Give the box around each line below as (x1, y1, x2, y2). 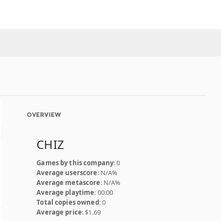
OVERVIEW (27, 111, 61, 118)
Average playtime (37, 188, 95, 197)
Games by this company (37, 158, 114, 167)
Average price (37, 208, 82, 217)
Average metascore (37, 178, 101, 187)
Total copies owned (37, 198, 99, 207)
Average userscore (37, 168, 98, 177)
